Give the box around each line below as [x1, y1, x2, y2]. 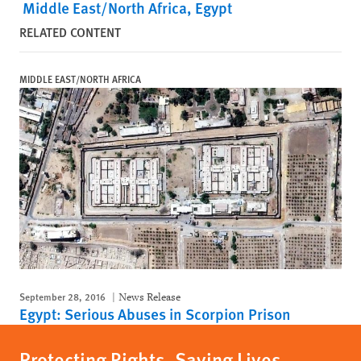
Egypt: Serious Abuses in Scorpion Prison [19, 302, 291, 325]
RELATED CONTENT [19, 23, 121, 41]
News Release [118, 289, 180, 304]
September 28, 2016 [19, 289, 106, 304]
